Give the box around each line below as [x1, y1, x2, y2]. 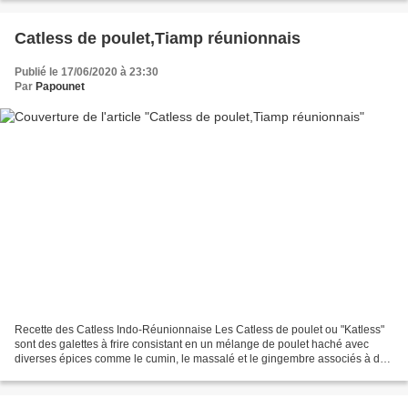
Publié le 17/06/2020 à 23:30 [15, 65, 158, 78]
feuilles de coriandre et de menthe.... [15, 367, 194, 381]
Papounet [36, 79, 85, 93]
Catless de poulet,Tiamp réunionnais [15, 28, 301, 47]
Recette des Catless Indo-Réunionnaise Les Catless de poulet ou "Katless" [15, 323, 384, 337]
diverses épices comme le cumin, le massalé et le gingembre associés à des [15, 352, 392, 366]
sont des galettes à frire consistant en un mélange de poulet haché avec [15, 338, 369, 352]
